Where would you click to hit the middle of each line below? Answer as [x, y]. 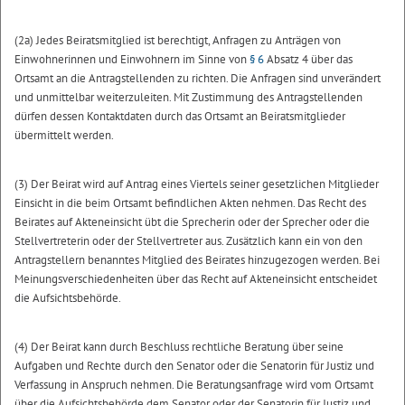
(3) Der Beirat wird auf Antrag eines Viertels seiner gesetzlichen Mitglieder [197, 184]
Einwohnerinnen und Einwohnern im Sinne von [132, 59]
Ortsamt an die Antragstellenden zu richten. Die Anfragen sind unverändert [198, 78]
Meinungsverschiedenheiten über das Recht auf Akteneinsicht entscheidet [196, 279]
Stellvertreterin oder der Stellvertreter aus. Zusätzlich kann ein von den [188, 241]
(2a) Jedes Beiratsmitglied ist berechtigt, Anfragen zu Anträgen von [178, 40]
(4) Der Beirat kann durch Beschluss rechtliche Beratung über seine [179, 347]
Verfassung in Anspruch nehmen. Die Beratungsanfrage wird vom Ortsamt [194, 385]
